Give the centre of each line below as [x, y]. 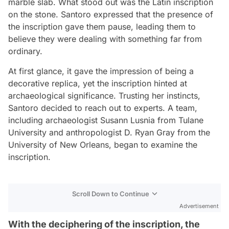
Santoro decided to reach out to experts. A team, [103, 108]
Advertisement [199, 206]
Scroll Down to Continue [111, 193]
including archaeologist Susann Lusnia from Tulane [106, 120]
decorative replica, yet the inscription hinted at [98, 83]
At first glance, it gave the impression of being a [101, 71]
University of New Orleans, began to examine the [103, 144]
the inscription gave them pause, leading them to [102, 26]
